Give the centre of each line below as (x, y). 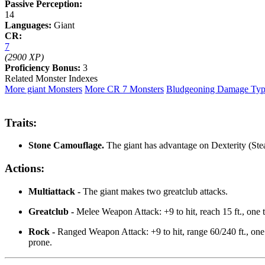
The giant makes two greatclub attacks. (155, 191)
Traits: (21, 122)
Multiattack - (56, 191)
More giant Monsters (43, 89)
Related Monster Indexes (51, 78)
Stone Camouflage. (66, 146)
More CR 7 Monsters (124, 89)
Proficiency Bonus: (43, 68)
